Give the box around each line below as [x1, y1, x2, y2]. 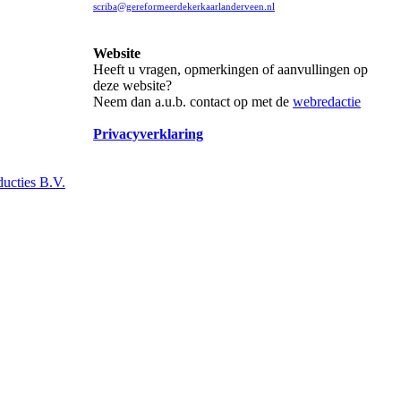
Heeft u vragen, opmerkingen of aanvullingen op [93, 62, 368, 77]
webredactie [293, 94, 361, 109]
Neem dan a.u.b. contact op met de [93, 94, 293, 109]
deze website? [93, 78, 172, 93]
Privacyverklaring [93, 126, 203, 141]
